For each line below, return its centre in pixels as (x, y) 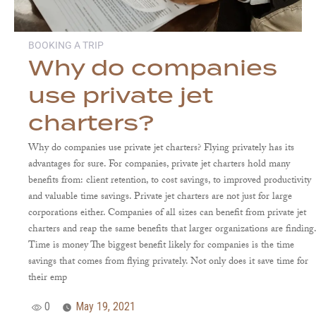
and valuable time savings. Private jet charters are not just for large (160, 198)
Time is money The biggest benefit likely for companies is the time (162, 247)
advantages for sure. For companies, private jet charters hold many (159, 165)
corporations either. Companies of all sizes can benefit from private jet (168, 214)
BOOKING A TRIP (66, 45)
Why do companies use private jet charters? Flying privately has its (162, 149)
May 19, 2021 (106, 307)
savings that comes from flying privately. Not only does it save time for (169, 263)
